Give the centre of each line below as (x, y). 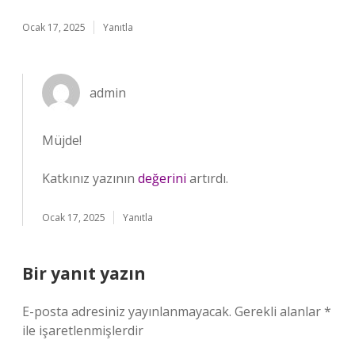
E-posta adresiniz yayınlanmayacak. (127, 311)
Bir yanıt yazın (84, 273)
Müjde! (62, 140)
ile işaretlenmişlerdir (83, 330)
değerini (162, 178)
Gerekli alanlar (279, 311)
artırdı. (207, 178)
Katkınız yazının (90, 178)
